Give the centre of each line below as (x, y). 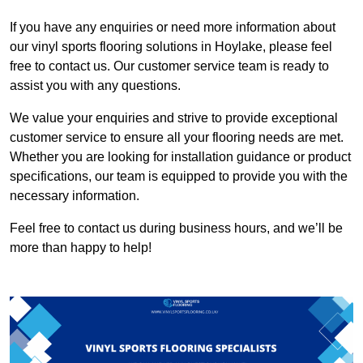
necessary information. (75, 195)
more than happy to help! (81, 247)
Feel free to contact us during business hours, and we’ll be (176, 228)
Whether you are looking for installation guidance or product (180, 156)
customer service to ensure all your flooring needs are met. (177, 137)
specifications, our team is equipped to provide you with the (179, 176)
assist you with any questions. (95, 85)
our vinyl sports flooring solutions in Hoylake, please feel (171, 46)
